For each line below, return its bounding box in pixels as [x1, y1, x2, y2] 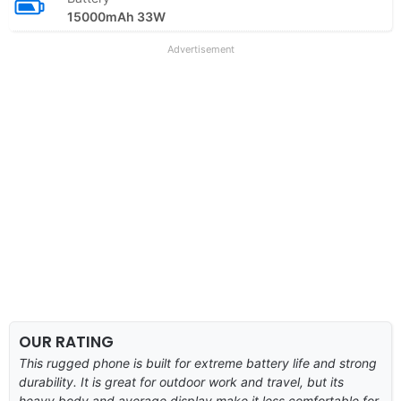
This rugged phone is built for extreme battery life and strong [19, 354, 377, 371]
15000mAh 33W [67, 8, 166, 24]
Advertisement [166, 42, 235, 55]
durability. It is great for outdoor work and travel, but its [19, 373, 344, 389]
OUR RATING [19, 330, 114, 353]
